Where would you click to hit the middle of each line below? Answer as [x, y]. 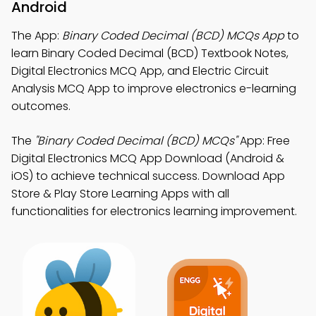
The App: [37, 36]
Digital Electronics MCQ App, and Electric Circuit [140, 71]
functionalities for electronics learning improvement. [154, 211]
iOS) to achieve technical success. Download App [148, 176]
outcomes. [41, 106]
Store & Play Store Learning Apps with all [120, 194]
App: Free [263, 141]
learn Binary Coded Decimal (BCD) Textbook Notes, [150, 53]
